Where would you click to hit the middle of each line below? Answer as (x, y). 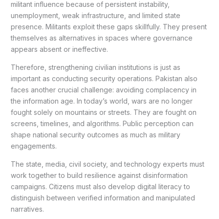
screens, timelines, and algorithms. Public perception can (102, 124)
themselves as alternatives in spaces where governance (101, 38)
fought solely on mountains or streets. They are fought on (103, 112)
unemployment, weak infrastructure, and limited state (95, 16)
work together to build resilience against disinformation (99, 175)
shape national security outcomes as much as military (95, 135)
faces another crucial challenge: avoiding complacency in (103, 90)
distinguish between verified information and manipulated (103, 198)
